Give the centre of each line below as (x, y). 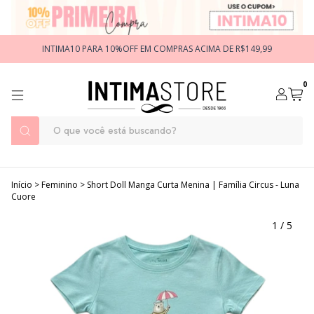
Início (22, 185)
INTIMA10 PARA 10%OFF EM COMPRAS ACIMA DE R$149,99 (157, 49)
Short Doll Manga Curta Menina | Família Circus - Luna (193, 185)
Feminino (60, 185)
